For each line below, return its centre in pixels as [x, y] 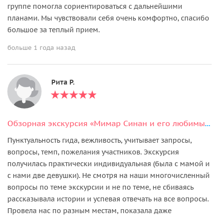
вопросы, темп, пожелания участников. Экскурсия [93, 152]
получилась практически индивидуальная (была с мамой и [109, 164]
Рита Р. [63, 82]
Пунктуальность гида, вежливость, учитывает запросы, [99, 140]
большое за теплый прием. [54, 30]
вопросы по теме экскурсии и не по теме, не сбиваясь [100, 187]
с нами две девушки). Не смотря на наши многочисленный [109, 175]
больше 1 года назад [41, 47]
